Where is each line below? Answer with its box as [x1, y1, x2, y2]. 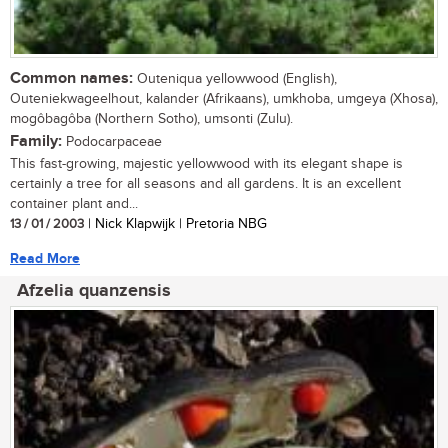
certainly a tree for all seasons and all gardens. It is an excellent [10, 175, 401, 192]
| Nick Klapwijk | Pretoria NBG [84, 215, 267, 232]
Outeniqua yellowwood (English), [133, 70, 337, 87]
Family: [10, 131, 62, 151]
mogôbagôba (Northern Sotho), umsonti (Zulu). [10, 110, 293, 127]
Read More [10, 249, 80, 267]
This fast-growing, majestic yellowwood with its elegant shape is [10, 155, 403, 172]
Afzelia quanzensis [17, 279, 171, 302]
